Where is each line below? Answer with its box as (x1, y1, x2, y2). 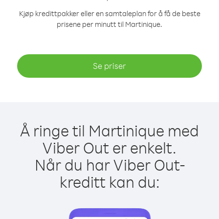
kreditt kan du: (59, 172, 160, 192)
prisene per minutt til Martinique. (57, 20, 162, 29)
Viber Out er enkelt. (43, 137, 176, 157)
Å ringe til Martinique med (20, 120, 199, 140)
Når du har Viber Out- (34, 154, 185, 175)
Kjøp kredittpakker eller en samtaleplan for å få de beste (19, 9, 200, 18)
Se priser (93, 61, 126, 71)
